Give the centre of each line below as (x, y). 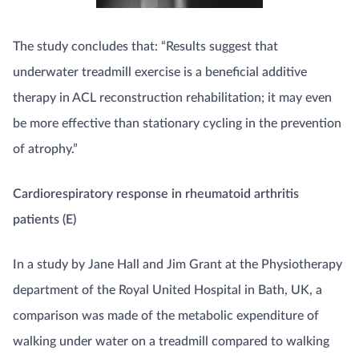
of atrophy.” (45, 149)
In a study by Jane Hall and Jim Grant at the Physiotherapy (177, 264)
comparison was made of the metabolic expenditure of (166, 315)
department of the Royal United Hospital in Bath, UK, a (167, 290)
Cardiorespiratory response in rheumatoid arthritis (156, 194)
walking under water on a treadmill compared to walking (171, 341)
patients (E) (44, 219)
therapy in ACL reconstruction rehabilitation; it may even (172, 97)
